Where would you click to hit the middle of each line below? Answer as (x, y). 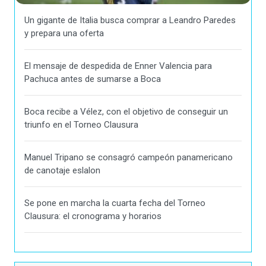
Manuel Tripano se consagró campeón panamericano (129, 158)
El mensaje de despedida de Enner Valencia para (118, 66)
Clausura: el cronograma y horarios (93, 216)
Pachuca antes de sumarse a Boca (93, 79)
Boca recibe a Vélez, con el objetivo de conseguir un (126, 112)
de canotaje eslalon (62, 171)
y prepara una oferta (64, 34)
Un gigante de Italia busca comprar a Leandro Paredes (130, 20)
